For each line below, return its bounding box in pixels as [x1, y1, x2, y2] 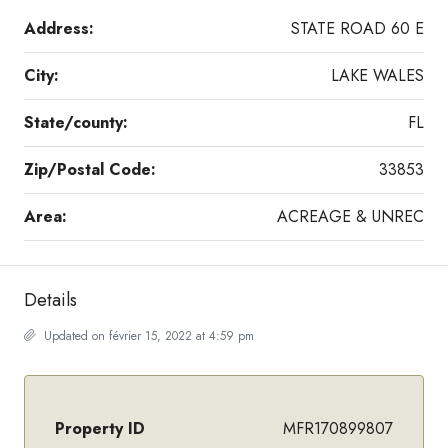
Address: [24, 17, 94, 41]
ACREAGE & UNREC [277, 205, 424, 229]
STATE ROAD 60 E [291, 17, 424, 41]
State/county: [24, 111, 128, 135]
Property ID [55, 417, 145, 441]
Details [24, 287, 77, 314]
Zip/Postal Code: [24, 158, 156, 182]
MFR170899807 [283, 417, 393, 441]
